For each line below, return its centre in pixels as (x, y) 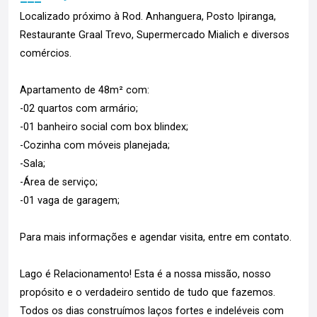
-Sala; (33, 164)
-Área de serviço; (59, 182)
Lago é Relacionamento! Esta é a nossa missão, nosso (145, 274)
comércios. (46, 53)
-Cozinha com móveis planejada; (95, 145)
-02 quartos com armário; (79, 109)
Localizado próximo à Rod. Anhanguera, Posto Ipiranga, (148, 17)
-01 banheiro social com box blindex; (104, 127)
